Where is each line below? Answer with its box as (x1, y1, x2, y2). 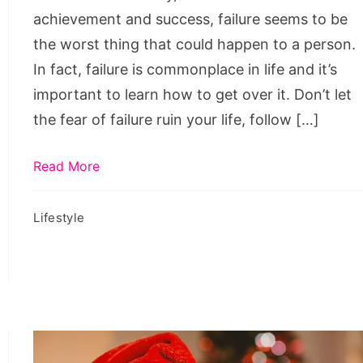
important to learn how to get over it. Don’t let (33, 85, 352, 103)
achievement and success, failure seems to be (33, 10, 348, 28)
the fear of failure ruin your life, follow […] (33, 110, 320, 128)
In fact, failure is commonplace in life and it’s (33, 60, 338, 78)
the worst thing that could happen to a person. (33, 35, 357, 53)
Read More (33, 157, 100, 174)
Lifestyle (33, 209, 85, 225)
